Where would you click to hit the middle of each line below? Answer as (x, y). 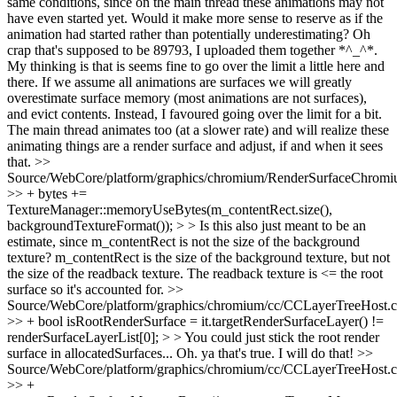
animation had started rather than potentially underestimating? (178, 34)
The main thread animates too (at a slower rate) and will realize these (198, 130)
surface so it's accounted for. (87, 289)
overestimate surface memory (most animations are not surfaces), (187, 98)
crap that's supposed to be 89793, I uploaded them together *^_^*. (192, 50)
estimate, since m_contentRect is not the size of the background (183, 241)
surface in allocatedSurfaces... (90, 353)
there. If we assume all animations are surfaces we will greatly (179, 82)
